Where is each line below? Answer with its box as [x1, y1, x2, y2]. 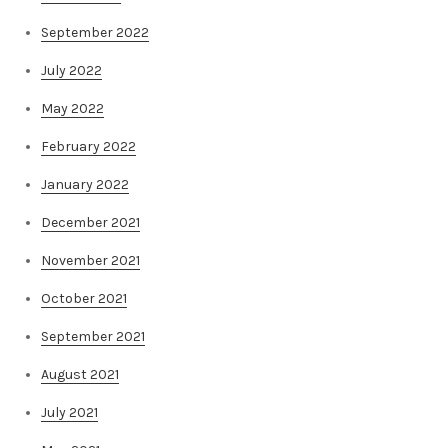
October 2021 [41, 289, 127, 307]
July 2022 [41, 61, 102, 79]
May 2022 [41, 99, 104, 117]
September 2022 [41, 23, 149, 41]
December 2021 [41, 213, 140, 231]
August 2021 [41, 365, 119, 383]
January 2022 [41, 175, 129, 193]
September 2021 [41, 327, 145, 345]
